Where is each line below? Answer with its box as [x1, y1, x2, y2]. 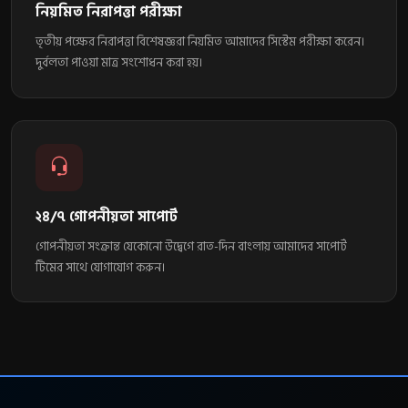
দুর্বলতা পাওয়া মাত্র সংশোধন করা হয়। [35, 53, 202, 74]
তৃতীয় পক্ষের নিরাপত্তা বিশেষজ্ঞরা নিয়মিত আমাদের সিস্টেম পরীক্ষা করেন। [35, 32, 364, 53]
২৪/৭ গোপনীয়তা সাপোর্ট [35, 205, 178, 229]
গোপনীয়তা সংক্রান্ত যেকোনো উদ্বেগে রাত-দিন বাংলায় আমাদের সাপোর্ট [35, 236, 347, 257]
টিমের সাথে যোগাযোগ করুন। [35, 257, 165, 278]
